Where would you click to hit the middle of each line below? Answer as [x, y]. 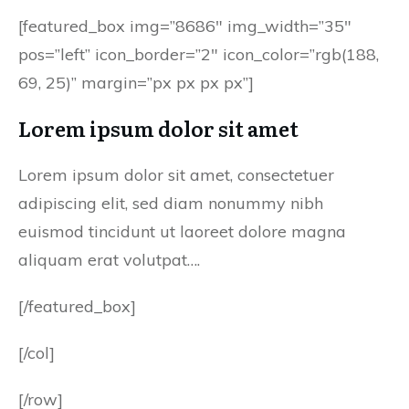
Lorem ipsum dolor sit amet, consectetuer [176, 175]
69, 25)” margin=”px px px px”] [136, 83]
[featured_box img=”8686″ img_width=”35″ [185, 26]
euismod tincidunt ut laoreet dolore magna [182, 231]
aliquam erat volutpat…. [109, 260]
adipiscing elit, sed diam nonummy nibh [171, 203]
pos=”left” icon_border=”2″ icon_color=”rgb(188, [199, 54]
